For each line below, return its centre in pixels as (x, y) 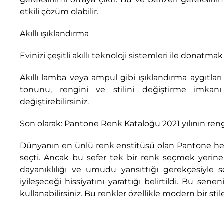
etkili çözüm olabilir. (59, 11)
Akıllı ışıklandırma (54, 33)
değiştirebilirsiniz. (54, 101)
